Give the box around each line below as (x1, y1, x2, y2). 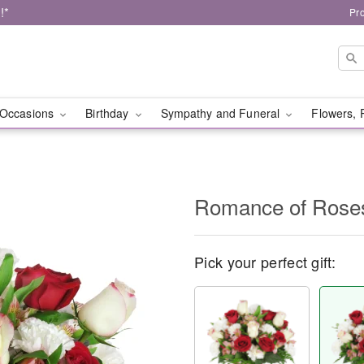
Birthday (85, 105, 132, 121)
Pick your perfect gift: (194, 251, 336, 272)
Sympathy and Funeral (160, 105, 284, 121)
